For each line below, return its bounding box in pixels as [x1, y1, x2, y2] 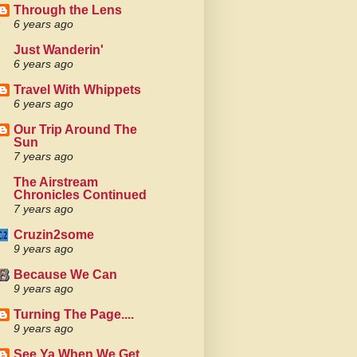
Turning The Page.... [14, 308, 134, 321]
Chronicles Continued [14, 188, 147, 202]
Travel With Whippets [14, 83, 141, 96]
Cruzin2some [14, 228, 94, 241]
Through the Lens [14, 3, 122, 17]
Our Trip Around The [14, 123, 137, 136]
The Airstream [14, 175, 98, 189]
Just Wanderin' [14, 43, 104, 57]
